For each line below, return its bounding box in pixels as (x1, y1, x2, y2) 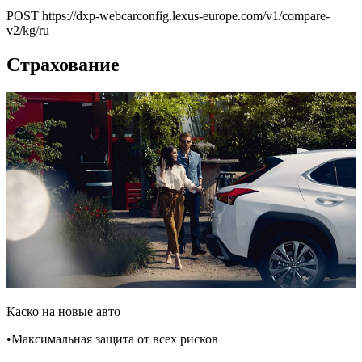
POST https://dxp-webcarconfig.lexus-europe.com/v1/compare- (6, 9, 330, 23)
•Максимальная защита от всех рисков (6, 332, 218, 347)
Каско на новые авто (6, 305, 120, 319)
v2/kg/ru (6, 23, 49, 38)
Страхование (6, 54, 120, 76)
